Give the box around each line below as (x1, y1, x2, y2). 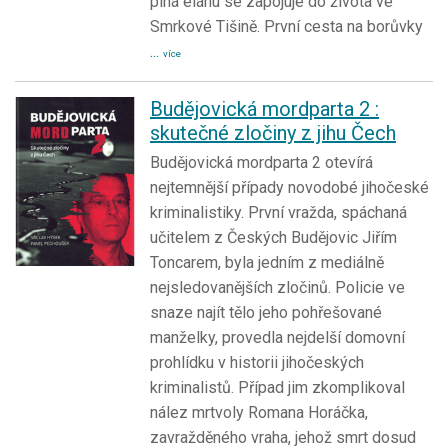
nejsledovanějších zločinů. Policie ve (150, 277, 405, 297)
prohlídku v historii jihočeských (150, 352, 364, 372)
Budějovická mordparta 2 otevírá (150, 152, 373, 172)
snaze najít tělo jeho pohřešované (150, 302, 382, 322)
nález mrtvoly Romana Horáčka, (150, 402, 368, 422)
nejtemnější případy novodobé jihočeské (150, 177, 429, 197)
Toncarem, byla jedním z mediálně (150, 252, 384, 272)
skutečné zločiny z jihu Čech (150, 120, 396, 145)
